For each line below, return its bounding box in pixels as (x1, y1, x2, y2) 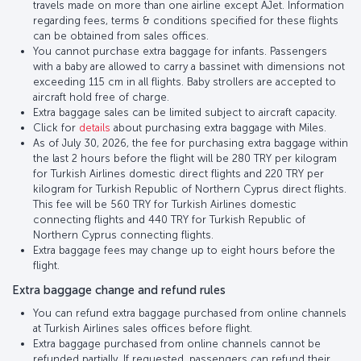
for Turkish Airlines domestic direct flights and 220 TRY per (33, 167, 324, 180)
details (79, 121, 110, 134)
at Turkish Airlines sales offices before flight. (33, 322, 252, 334)
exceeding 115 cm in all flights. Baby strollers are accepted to (33, 75, 336, 88)
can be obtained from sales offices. (33, 29, 209, 42)
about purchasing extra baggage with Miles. (110, 121, 326, 134)
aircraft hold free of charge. (33, 90, 169, 103)
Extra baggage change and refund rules (12, 282, 226, 297)
